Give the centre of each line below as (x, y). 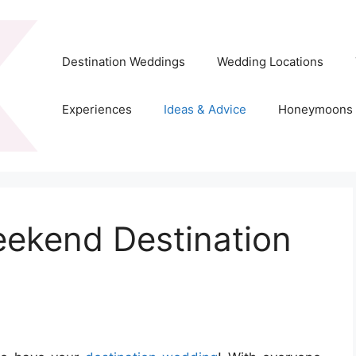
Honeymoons (315, 110)
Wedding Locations (270, 62)
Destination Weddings (123, 62)
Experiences (97, 110)
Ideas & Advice (205, 110)
